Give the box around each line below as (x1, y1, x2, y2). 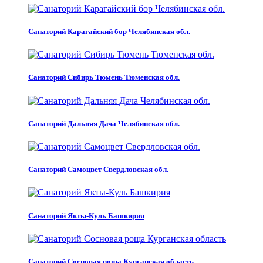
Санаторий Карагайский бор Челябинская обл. (28, 27, 190, 36)
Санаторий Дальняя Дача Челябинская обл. (28, 119, 180, 128)
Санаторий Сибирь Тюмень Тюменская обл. (28, 73, 180, 82)
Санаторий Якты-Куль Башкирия (28, 211, 144, 220)
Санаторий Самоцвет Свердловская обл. (28, 165, 168, 174)
